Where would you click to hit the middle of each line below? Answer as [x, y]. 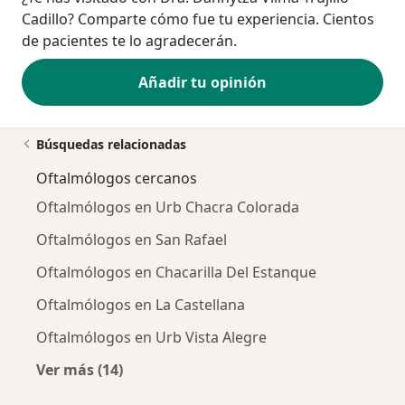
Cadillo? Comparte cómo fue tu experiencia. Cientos [198, 19]
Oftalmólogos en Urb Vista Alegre [151, 338]
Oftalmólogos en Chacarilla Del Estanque [176, 273]
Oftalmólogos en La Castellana [141, 305]
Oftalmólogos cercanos [117, 179]
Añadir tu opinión [202, 83]
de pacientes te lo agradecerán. [129, 41]
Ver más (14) [80, 370]
